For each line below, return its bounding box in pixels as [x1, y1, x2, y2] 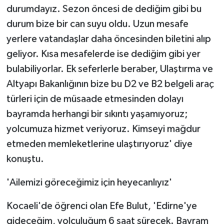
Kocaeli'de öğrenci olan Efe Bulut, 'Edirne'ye [6, 200, 197, 211]
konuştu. [6, 153, 44, 164]
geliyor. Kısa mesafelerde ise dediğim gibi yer [6, 48, 200, 59]
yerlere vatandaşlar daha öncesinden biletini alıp [6, 33, 211, 44]
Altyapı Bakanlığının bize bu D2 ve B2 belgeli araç [6, 78, 214, 89]
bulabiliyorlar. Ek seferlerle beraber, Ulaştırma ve [6, 63, 213, 74]
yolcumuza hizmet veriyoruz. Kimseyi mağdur [6, 123, 200, 134]
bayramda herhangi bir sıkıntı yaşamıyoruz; [6, 108, 188, 119]
